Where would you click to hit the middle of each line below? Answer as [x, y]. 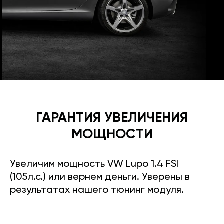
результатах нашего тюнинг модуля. [97, 190]
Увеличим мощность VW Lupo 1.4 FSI [94, 164]
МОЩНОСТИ [112, 134]
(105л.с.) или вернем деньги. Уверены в [100, 177]
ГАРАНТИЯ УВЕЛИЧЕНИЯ [112, 118]
